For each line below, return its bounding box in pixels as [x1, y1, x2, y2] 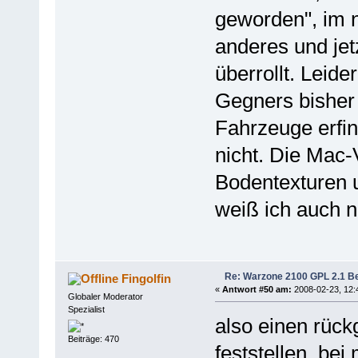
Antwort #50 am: [221, 284, 292, 294]
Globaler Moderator [67, 291, 143, 301]
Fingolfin [121, 271, 172, 285]
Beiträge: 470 [67, 334, 119, 344]
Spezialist [67, 304, 105, 314]
